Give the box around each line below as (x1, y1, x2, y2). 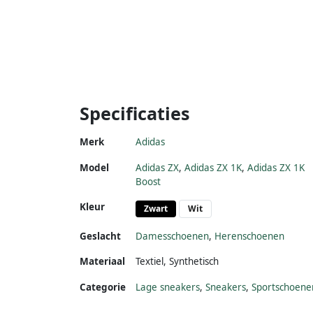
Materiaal (80, 254, 125, 268)
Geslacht (80, 229, 121, 242)
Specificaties (80, 101, 190, 125)
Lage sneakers (136, 280, 200, 293)
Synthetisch (169, 254, 219, 268)
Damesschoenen (136, 229, 209, 242)
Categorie (80, 280, 126, 293)
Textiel (136, 254, 163, 268)
